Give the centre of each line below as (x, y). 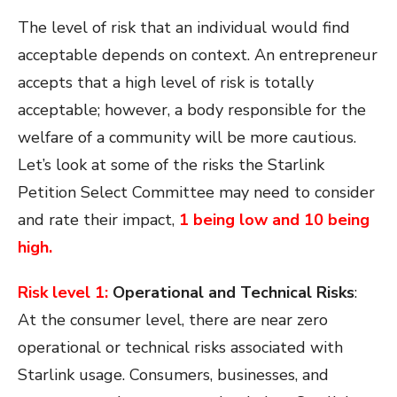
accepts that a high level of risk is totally (166, 83)
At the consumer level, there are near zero (173, 320)
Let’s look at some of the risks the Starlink (171, 165)
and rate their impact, (98, 220)
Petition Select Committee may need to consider (196, 193)
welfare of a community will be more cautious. (187, 138)
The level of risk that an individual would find (184, 28)
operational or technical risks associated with (180, 348)
